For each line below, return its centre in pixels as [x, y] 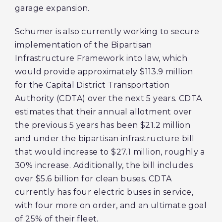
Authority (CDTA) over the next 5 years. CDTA [109, 98]
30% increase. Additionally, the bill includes [104, 165]
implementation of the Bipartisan [83, 45]
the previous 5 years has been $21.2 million [103, 125]
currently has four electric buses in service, [104, 192]
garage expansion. [52, 8]
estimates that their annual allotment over [104, 112]
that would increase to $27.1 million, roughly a [110, 152]
